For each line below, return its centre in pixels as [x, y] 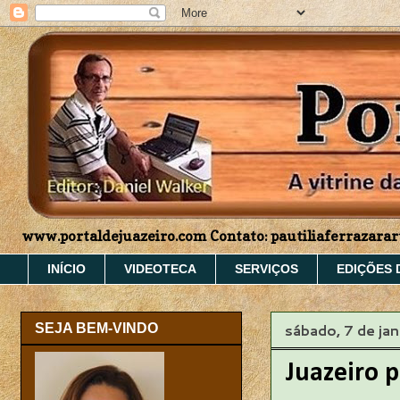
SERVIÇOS [267, 269]
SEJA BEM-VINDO [96, 329]
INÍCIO [67, 269]
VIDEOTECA [160, 269]
